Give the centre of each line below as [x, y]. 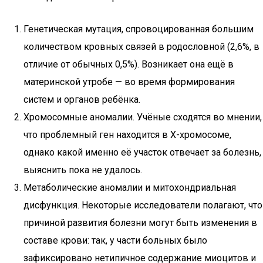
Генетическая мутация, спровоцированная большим [139, 29]
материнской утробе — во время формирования [129, 82]
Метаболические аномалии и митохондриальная [130, 188]
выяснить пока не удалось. [83, 170]
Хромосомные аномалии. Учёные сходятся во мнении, [143, 117]
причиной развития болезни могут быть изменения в [140, 223]
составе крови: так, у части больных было [115, 240]
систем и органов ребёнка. [82, 100]
